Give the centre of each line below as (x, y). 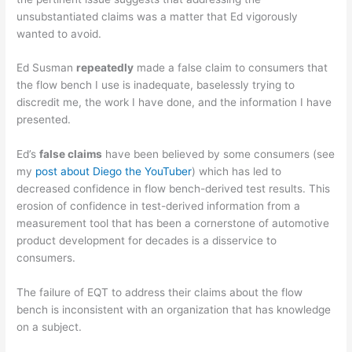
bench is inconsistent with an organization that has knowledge (174, 310)
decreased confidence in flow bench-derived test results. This (174, 189)
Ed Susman (47, 68)
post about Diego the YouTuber (114, 172)
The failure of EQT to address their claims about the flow (160, 293)
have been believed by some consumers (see (219, 154)
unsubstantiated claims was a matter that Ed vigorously (158, 16)
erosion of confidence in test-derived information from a (159, 206)
